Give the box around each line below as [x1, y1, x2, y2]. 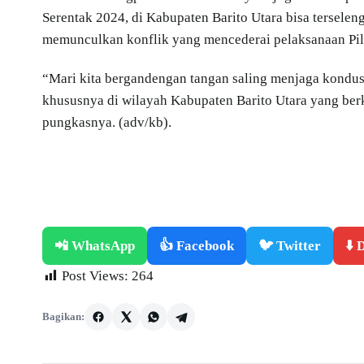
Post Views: [62, 267, 128, 284]
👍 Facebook [159, 237, 234, 253]
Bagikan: [42, 310, 84, 323]
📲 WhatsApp [54, 237, 135, 253]
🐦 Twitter [258, 237, 321, 253]
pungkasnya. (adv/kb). [42, 114, 171, 130]
